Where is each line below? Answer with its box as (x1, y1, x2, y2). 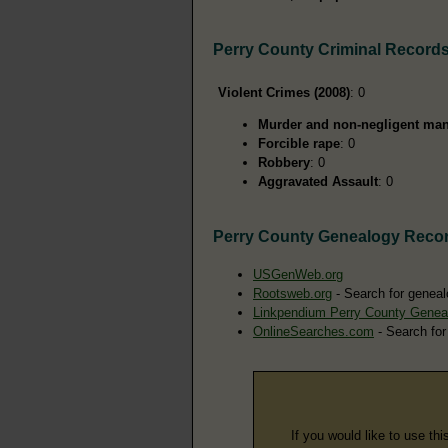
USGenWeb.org (253, 266, 343, 282)
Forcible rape (258, 135, 340, 151)
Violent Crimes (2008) (218, 84, 350, 100)
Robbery (258, 154, 310, 170)
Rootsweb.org (253, 285, 332, 301)
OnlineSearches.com (253, 323, 374, 339)
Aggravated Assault (258, 173, 378, 189)
